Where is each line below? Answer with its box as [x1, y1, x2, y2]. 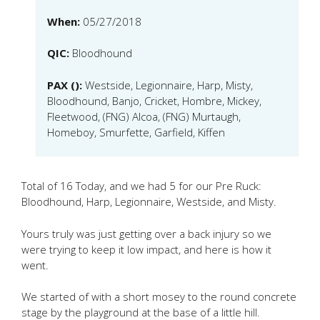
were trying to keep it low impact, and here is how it [21, 241, 271, 256]
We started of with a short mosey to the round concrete [21, 289, 296, 304]
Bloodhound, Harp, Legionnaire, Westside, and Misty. [21, 194, 276, 209]
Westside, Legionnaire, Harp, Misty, [85, 77, 253, 92]
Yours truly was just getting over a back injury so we [21, 226, 271, 241]
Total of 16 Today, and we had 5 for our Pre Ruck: [21, 179, 261, 193]
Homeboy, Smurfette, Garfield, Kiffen [47, 124, 225, 139]
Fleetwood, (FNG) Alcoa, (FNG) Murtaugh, [47, 109, 241, 124]
